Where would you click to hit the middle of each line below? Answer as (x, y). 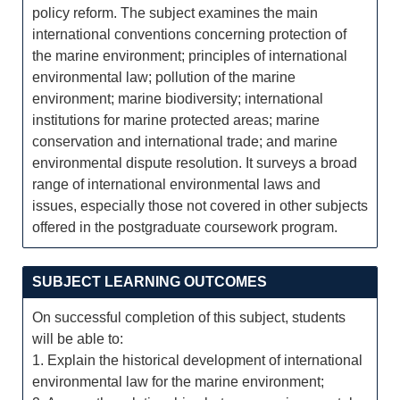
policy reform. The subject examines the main (175, 13)
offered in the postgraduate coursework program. (185, 227)
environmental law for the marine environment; (178, 382)
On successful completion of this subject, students (189, 317)
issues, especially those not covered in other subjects (200, 206)
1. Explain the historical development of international (197, 360)
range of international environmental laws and (176, 184)
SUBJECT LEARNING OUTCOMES (150, 282)
